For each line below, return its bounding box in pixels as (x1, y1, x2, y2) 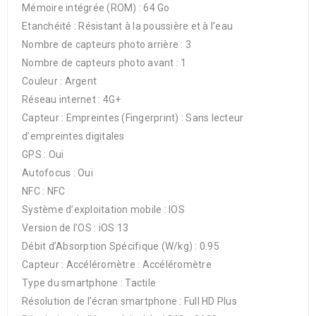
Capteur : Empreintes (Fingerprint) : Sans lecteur (22, 111, 244, 123)
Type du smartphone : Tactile (22, 276, 156, 288)
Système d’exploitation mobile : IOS (22, 203, 185, 215)
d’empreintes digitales (22, 130, 125, 142)
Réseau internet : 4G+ (22, 93, 121, 105)
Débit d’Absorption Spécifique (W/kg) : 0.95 (22, 240, 219, 252)
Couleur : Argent (22, 75, 97, 87)
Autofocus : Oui (22, 166, 93, 178)
